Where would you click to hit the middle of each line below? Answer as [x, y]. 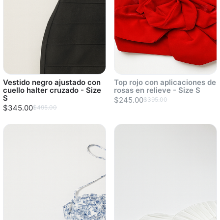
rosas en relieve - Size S [157, 90]
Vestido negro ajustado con [52, 82]
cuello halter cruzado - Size [52, 90]
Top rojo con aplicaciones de [165, 82]
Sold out [129, 145]
